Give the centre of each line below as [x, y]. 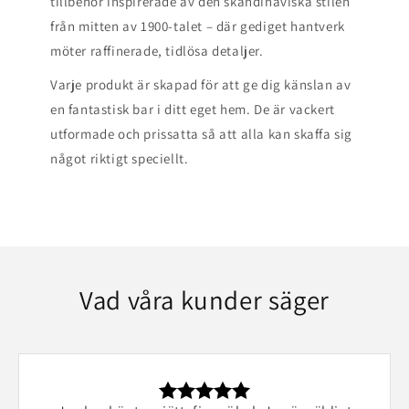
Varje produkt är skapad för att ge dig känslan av [201, 84]
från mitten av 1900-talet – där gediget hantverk [198, 26]
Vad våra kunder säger [204, 299]
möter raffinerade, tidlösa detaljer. [157, 50]
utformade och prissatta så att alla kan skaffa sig [202, 133]
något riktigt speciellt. [120, 158]
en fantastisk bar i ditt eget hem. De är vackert [193, 109]
